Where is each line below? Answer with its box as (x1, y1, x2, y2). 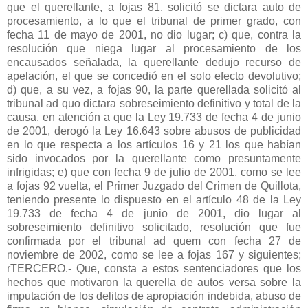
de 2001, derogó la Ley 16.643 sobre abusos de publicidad (7, 124, 301, 137)
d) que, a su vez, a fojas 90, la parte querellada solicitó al (7, 83, 301, 96)
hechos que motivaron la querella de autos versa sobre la (7, 276, 301, 288)
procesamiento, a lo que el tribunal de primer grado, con (7, 14, 301, 27)
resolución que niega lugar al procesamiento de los (7, 42, 301, 54)
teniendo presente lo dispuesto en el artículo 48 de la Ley (7, 193, 301, 206)
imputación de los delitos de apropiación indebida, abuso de (7, 289, 301, 302)
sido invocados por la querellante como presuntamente (7, 152, 301, 164)
